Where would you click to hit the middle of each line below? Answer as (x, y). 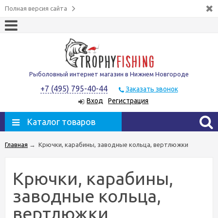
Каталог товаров (61, 121)
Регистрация (128, 101)
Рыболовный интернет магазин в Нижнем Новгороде (109, 74)
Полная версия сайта (36, 8)
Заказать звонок (152, 89)
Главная (16, 144)
